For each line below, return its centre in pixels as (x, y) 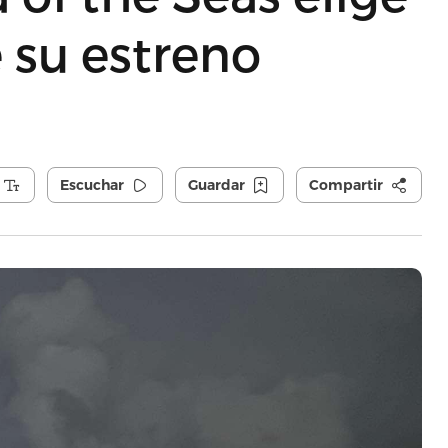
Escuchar (91, 185)
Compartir (345, 185)
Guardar (216, 185)
